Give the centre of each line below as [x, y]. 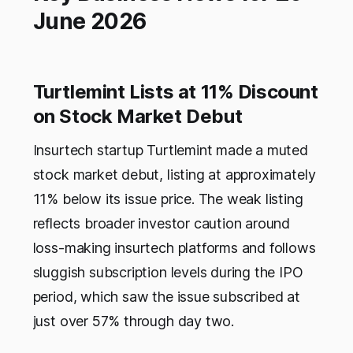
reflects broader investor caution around [162, 224]
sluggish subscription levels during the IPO [168, 273]
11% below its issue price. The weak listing [168, 199]
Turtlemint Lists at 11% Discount [175, 92]
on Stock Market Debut [137, 117]
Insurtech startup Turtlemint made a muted [170, 150]
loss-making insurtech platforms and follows [174, 248]
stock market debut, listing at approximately [174, 175]
